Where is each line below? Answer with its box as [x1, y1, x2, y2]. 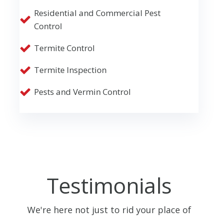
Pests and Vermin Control [34, 86, 131, 98]
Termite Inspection [34, 64, 107, 76]
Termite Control [34, 42, 95, 54]
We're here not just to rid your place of [27, 204, 191, 216]
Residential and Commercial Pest [34, 7, 161, 19]
